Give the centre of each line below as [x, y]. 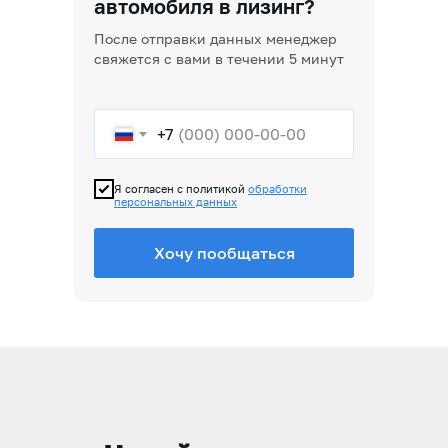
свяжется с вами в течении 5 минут [219, 58]
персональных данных [175, 202]
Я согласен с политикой [181, 189]
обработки [277, 189]
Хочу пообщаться [224, 253]
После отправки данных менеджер [215, 38]
